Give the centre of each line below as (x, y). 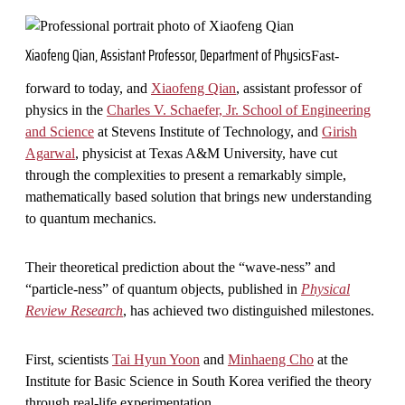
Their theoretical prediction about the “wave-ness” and (180, 267)
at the (331, 359)
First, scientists (69, 359)
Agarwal (50, 153)
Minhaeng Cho (271, 359)
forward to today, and (88, 88)
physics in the (66, 109)
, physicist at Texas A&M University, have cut (206, 153)
